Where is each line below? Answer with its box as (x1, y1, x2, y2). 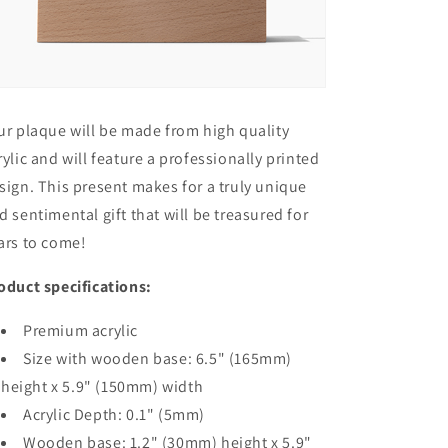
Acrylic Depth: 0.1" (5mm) (23, 404, 205, 425)
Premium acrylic (23, 320, 142, 341)
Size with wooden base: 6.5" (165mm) (23, 348, 293, 369)
